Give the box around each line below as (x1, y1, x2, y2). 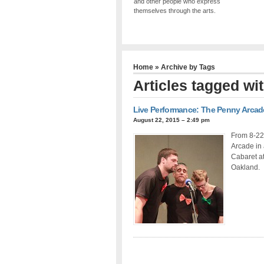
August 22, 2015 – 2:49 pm (133, 116, 210, 123)
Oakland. (230, 163, 260, 171)
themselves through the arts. (134, 7, 216, 15)
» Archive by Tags (153, 62, 215, 71)
